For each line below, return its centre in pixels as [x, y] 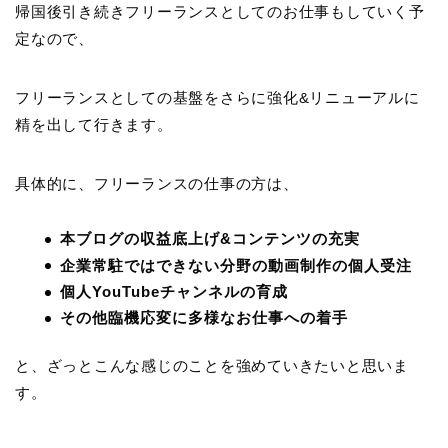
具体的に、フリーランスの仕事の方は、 [157, 184]
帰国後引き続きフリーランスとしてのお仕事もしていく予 [220, 12]
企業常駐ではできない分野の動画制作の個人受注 [236, 265]
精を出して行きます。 [94, 125]
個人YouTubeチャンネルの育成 [174, 292]
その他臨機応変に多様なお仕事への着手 [204, 318]
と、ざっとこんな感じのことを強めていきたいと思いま [212, 366]
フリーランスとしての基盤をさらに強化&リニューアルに [217, 98]
